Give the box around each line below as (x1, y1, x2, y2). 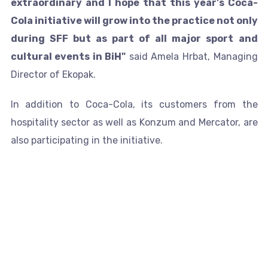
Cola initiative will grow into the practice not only (10, 14, 258, 26)
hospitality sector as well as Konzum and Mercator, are (10, 116, 258, 128)
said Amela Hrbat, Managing (126, 50, 258, 62)
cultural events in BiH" (10, 50, 126, 62)
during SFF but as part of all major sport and (10, 32, 258, 44)
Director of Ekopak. (10, 68, 96, 80)
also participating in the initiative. (10, 134, 163, 146)
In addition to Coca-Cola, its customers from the (10, 98, 258, 110)
